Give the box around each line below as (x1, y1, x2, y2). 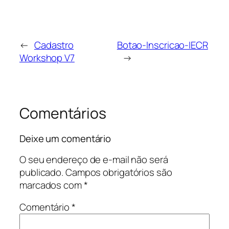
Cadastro (34, 38, 74, 52)
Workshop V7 (19, 51, 75, 64)
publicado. (19, 165, 64, 179)
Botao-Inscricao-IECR (117, 38, 208, 52)
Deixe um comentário (19, 132, 111, 146)
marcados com (19, 178, 84, 192)
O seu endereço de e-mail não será (19, 152, 168, 166)
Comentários (19, 103, 106, 123)
